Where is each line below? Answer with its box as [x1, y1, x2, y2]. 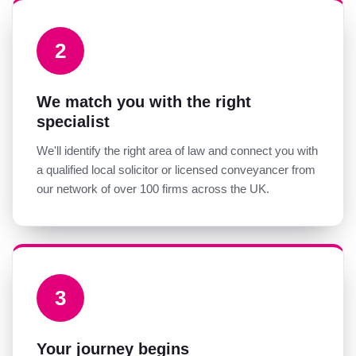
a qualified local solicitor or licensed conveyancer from [37, 163, 315, 177]
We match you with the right [37, 93, 251, 111]
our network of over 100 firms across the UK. [37, 182, 269, 196]
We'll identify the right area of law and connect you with [37, 144, 318, 158]
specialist [37, 113, 110, 131]
